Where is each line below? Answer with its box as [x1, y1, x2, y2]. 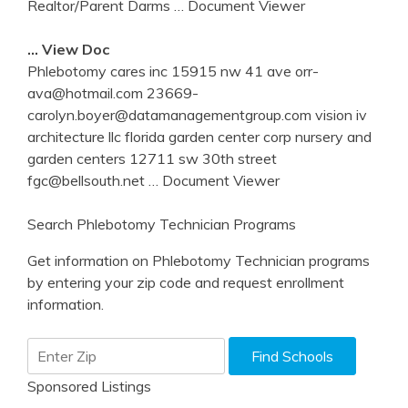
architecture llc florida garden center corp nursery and [27, 127, 372, 146]
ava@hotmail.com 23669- [27, 83, 199, 102]
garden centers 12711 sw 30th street [27, 148, 277, 168]
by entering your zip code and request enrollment [27, 272, 344, 291]
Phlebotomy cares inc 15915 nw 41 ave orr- [27, 61, 319, 80]
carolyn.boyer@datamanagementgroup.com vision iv [27, 105, 367, 124]
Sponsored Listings [27, 376, 151, 395]
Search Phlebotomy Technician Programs [27, 214, 296, 233]
